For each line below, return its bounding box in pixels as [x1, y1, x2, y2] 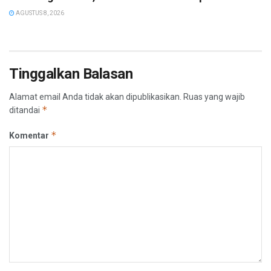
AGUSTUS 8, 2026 [15, 10, 64, 16]
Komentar [9, 131, 51, 140]
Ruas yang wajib [183, 92, 245, 102]
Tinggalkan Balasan [9, 65, 133, 82]
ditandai [9, 105, 42, 115]
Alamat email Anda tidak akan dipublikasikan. [9, 92, 181, 102]
